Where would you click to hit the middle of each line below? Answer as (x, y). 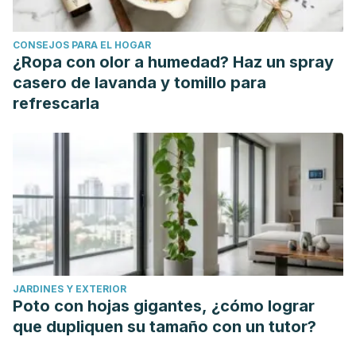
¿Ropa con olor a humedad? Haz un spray (173, 62)
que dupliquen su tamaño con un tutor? (164, 327)
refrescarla (56, 103)
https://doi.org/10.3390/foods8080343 (132, 29)
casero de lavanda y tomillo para (139, 83)
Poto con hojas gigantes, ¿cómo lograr (164, 306)
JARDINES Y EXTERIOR (70, 289)
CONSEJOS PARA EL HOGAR (82, 45)
